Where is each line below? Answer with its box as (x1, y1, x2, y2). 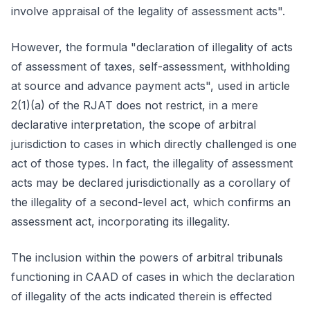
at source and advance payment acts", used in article (11, 79, 290, 93)
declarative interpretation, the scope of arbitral (11, 118, 256, 131)
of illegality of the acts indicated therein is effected (11, 289, 272, 303)
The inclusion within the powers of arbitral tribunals (11, 250, 283, 264)
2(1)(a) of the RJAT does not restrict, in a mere (11, 98, 258, 112)
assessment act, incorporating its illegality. (11, 215, 230, 228)
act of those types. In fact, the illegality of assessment (11, 156, 293, 170)
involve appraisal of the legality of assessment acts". (11, 4, 285, 18)
